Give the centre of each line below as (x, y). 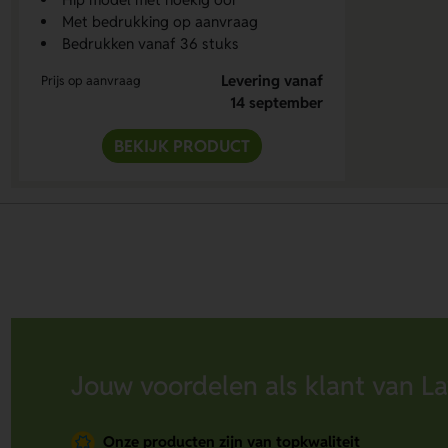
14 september (276, 103)
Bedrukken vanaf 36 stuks (151, 44)
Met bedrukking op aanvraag (160, 22)
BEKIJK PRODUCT (182, 146)
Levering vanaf (271, 81)
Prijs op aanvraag (91, 81)
